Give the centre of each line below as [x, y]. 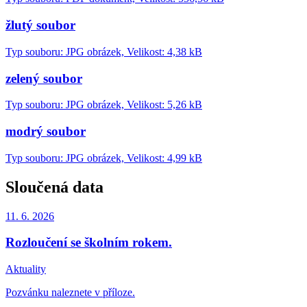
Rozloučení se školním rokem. [89, 243]
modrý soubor [46, 131]
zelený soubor [44, 78]
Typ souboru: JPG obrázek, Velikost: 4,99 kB [104, 158]
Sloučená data [54, 187]
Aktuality [26, 269]
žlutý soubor [40, 25]
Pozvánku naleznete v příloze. [70, 292]
